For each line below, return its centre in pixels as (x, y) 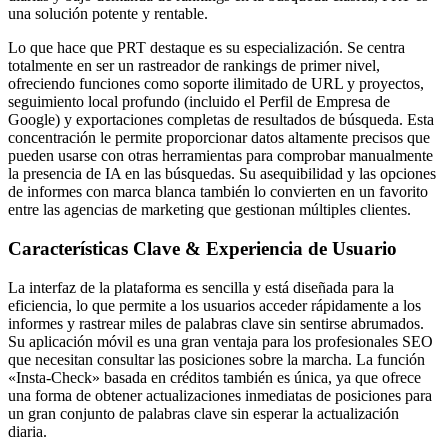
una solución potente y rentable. (108, 14)
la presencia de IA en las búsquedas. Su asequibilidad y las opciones (222, 174)
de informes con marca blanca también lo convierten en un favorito (218, 192)
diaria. (27, 431)
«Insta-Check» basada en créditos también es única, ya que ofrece (214, 377)
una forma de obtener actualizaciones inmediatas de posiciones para (220, 395)
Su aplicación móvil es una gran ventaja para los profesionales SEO (220, 341)
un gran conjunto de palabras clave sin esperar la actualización (203, 413)
